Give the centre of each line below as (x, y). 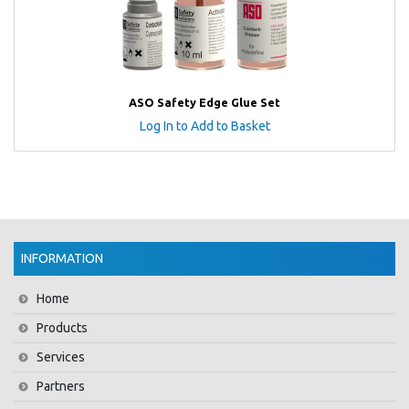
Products (62, 327)
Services (61, 357)
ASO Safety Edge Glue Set (204, 102)
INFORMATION (62, 258)
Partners (61, 386)
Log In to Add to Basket (204, 126)
